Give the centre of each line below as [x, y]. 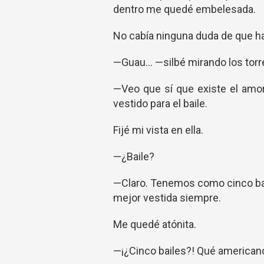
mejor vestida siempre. [167, 198]
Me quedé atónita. [155, 224]
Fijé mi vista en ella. [158, 130]
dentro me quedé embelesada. [184, 9]
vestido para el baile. [160, 103]
